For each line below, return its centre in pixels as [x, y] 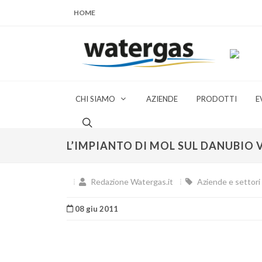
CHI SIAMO [95, 99]
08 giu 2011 [96, 209]
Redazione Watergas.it [131, 182]
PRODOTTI [217, 99]
